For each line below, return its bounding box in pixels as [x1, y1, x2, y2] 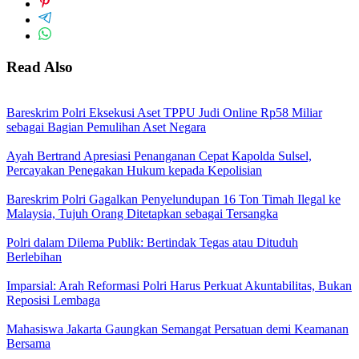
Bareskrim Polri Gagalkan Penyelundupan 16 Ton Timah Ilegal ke [6, 192, 341, 206]
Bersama [6, 336, 50, 350]
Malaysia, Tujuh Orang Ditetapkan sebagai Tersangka [6, 206, 278, 220]
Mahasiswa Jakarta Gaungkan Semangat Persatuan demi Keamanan [6, 321, 349, 336]
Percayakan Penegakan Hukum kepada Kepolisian [6, 163, 262, 177]
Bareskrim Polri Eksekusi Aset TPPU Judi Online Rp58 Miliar [6, 105, 322, 119]
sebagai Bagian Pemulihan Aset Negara [6, 119, 206, 134]
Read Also [6, 58, 73, 76]
